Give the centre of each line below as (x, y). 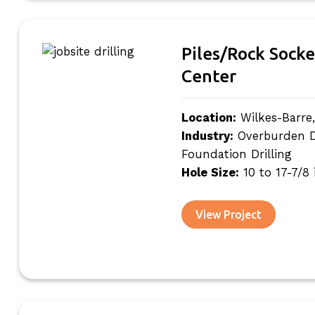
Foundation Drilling (236, 154)
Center (208, 76)
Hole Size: (210, 172)
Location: (208, 117)
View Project (229, 214)
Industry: (207, 136)
